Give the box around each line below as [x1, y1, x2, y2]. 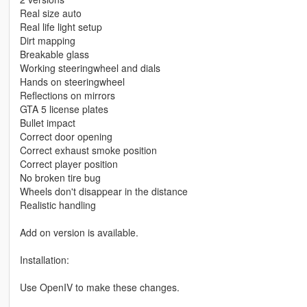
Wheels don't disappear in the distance [19, 184, 188, 198]
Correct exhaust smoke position [19, 143, 157, 157]
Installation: [19, 252, 69, 267]
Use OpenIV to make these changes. [19, 280, 180, 294]
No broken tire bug [19, 170, 101, 184]
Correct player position [19, 156, 118, 171]
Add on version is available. [19, 225, 138, 239]
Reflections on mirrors [19, 88, 115, 102]
